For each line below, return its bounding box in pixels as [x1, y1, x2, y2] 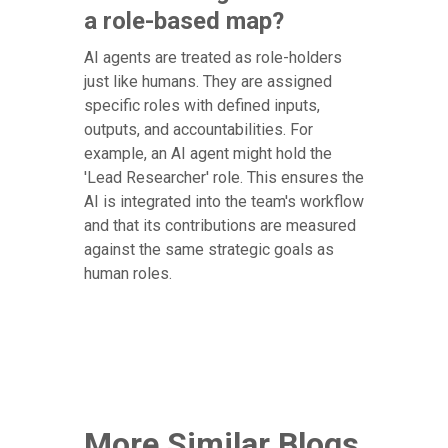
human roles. [84, 264, 172, 284]
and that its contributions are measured [84, 216, 356, 236]
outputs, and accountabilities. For [84, 120, 313, 140]
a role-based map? [84, 7, 284, 36]
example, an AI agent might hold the [84, 144, 332, 164]
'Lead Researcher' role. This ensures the [84, 168, 364, 188]
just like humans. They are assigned [84, 72, 332, 92]
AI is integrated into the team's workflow [84, 192, 364, 212]
